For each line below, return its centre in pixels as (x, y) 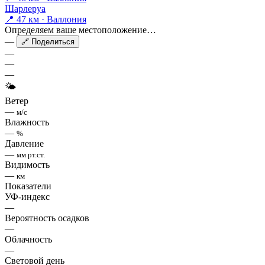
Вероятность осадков (47, 218)
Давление (24, 144)
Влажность (27, 122)
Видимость (27, 165)
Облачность (28, 240)
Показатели (28, 186)
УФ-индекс (27, 197)
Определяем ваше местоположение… (80, 30)
